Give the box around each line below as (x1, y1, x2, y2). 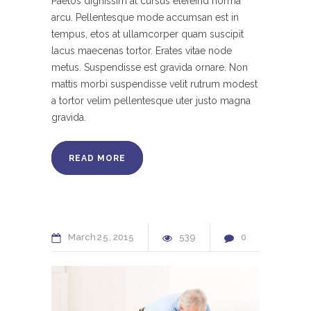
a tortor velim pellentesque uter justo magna (51, 95, 251, 107)
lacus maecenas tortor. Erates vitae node (51, 45, 232, 57)
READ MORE (69, 153, 126, 164)
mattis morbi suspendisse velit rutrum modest (51, 78, 258, 90)
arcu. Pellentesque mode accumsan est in (51, 12, 239, 24)
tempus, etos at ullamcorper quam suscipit (51, 28, 244, 40)
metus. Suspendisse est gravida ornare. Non (51, 62, 248, 74)
